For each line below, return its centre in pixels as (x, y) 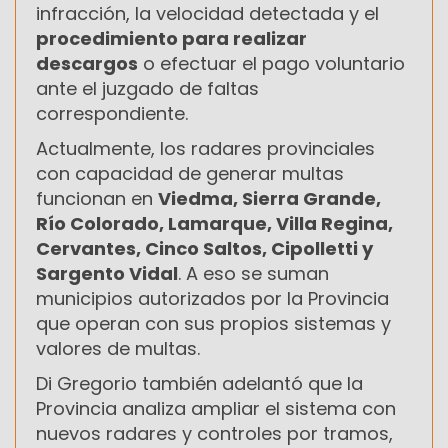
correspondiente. (112, 113)
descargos (87, 63)
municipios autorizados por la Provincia (212, 298)
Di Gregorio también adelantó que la (199, 383)
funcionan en (97, 198)
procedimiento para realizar (171, 38)
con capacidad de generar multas (190, 173)
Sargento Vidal (107, 273)
